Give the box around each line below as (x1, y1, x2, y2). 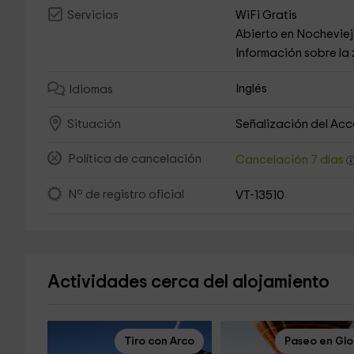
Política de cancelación (67, 153, 201, 166)
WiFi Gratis (235, 9, 298, 21)
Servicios (66, 9, 119, 22)
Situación (66, 119, 121, 131)
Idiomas (68, 84, 113, 96)
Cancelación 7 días (235, 154, 347, 166)
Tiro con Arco (123, 336, 194, 347)
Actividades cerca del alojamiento (47, 273, 330, 292)
